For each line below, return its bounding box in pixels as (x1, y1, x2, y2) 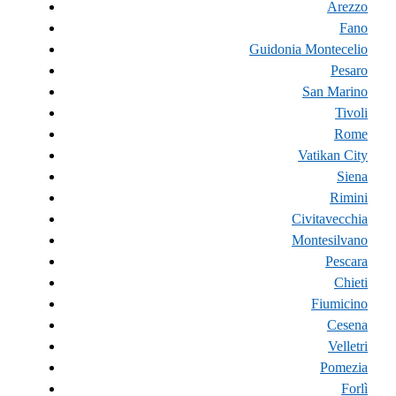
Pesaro (331, 62, 368, 78)
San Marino (302, 83, 368, 99)
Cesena (327, 316, 368, 332)
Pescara (325, 253, 368, 269)
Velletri (328, 338, 368, 354)
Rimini (330, 189, 368, 205)
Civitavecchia (292, 210, 368, 226)
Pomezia (320, 359, 368, 375)
